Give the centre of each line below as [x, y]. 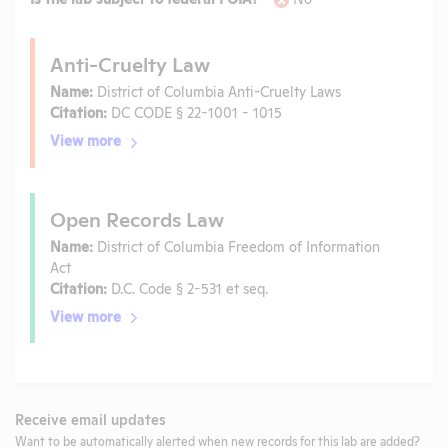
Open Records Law [137, 217]
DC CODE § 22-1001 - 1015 [194, 112]
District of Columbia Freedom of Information [236, 245]
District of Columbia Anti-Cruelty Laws [217, 91]
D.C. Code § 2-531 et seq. [187, 287]
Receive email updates [90, 419]
